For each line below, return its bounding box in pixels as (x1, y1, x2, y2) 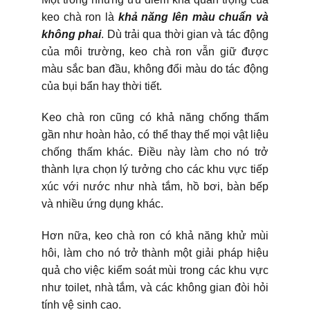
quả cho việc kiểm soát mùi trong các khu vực (42, 264, 268, 277)
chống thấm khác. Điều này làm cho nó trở (42, 146, 268, 158)
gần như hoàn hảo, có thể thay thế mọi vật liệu (42, 129, 268, 141)
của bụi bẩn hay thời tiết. (42, 80, 162, 92)
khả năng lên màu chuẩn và (114, 10, 268, 23)
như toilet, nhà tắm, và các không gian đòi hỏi (42, 282, 268, 294)
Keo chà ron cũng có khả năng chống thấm (42, 111, 268, 124)
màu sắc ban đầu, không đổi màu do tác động (42, 62, 268, 75)
